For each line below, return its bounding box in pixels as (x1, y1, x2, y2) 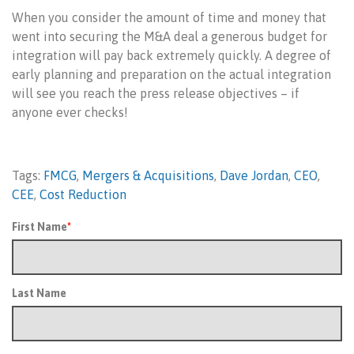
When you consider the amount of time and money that (12, 10, 326, 24)
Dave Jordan (220, 168, 288, 183)
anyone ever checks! (12, 105, 128, 119)
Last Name (12, 287, 66, 299)
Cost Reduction (40, 187, 126, 201)
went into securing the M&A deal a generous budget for (12, 29, 327, 43)
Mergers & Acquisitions (82, 168, 214, 183)
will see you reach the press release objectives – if (12, 86, 299, 100)
